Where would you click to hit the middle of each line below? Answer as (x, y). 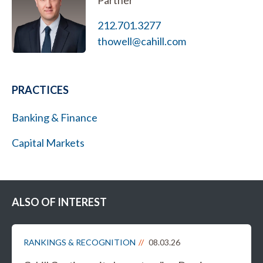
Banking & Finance (55, 118)
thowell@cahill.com (142, 41)
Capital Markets (48, 143)
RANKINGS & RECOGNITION (80, 242)
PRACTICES (40, 90)
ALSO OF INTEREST (59, 202)
